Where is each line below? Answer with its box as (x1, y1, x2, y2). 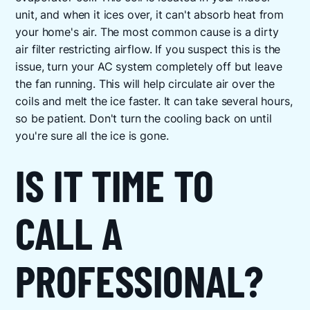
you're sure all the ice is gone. (15, 129, 169, 143)
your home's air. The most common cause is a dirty (15, 26, 279, 39)
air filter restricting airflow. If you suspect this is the (15, 43, 281, 57)
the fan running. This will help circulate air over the (15, 77, 275, 91)
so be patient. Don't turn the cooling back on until (15, 112, 272, 126)
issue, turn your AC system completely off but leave (15, 60, 282, 74)
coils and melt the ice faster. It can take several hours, (15, 95, 293, 109)
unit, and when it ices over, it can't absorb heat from (15, 8, 284, 22)
